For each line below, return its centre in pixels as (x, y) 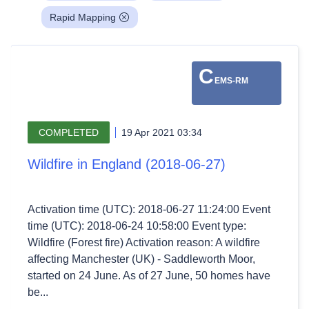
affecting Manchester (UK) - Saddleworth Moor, (141, 259)
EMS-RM (231, 81)
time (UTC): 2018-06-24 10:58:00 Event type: (137, 226)
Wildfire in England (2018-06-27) (127, 164)
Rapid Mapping (83, 17)
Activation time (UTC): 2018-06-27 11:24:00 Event (149, 209)
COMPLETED (69, 132)
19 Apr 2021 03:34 (162, 132)
